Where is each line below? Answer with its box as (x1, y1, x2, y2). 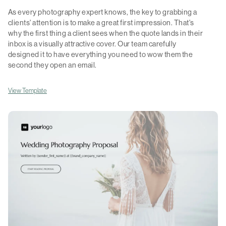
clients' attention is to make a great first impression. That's (8, 19, 194, 27)
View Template (8, 87, 47, 95)
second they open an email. (8, 61, 97, 70)
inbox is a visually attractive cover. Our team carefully (8, 40, 177, 48)
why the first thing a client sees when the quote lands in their (8, 29, 203, 38)
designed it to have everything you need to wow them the (8, 50, 193, 59)
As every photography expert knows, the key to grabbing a (8, 8, 197, 17)
